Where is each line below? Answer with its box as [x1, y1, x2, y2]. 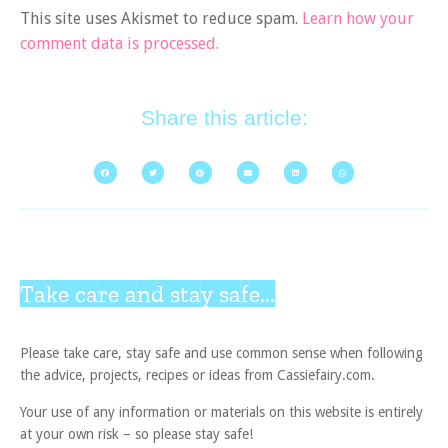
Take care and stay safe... [20, 278, 275, 308]
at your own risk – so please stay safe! [20, 425, 253, 442]
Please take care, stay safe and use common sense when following [20, 345, 423, 362]
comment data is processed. [20, 34, 219, 54]
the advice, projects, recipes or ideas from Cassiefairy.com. [20, 367, 375, 384]
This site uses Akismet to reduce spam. [20, 9, 302, 29]
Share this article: [140, 105, 308, 129]
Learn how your [302, 9, 414, 29]
